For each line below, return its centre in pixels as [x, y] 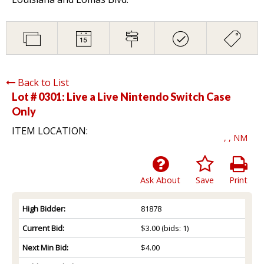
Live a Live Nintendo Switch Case [149, 96]
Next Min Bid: [45, 247]
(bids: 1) [174, 228]
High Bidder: [44, 208]
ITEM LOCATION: [50, 131]
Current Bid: [43, 228]
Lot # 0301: [39, 96]
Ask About [160, 180]
